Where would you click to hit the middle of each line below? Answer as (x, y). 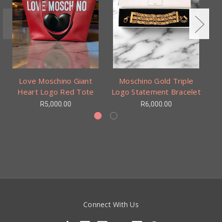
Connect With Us (111, 204)
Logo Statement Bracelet (156, 91)
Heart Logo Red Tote (55, 91)
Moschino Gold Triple (156, 81)
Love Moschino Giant (55, 81)
